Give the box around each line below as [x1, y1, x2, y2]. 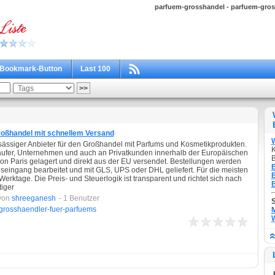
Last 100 [80, 64, 110, 73]
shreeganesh [11, 194, 56, 203]
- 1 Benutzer [58, 194, 99, 203]
